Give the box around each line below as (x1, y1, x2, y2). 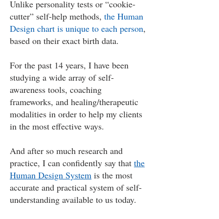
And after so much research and (10, 145, 123, 156)
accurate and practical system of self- (10, 181, 142, 193)
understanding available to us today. (10, 194, 136, 205)
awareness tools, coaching (10, 84, 102, 95)
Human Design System (10, 169, 91, 181)
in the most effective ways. (10, 120, 104, 132)
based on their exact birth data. (10, 35, 119, 46)
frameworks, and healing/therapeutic (10, 96, 138, 108)
